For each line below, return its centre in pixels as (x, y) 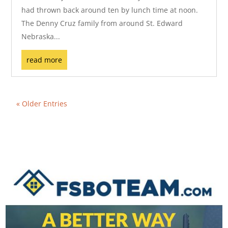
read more (45, 60)
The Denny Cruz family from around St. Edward (102, 23)
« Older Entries (42, 103)
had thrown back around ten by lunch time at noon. (110, 10)
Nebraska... (41, 36)
